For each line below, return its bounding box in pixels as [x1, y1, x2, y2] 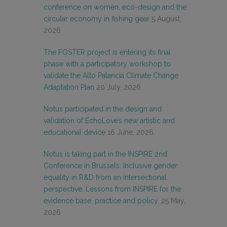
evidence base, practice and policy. [44, 196, 159, 205]
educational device [44, 128, 105, 136]
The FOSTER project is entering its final [44, 48, 171, 56]
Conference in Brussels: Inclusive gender [44, 161, 177, 170]
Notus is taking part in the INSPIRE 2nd [44, 149, 167, 158]
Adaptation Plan [44, 83, 94, 91]
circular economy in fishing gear [44, 14, 149, 23]
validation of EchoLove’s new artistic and [44, 116, 175, 125]
